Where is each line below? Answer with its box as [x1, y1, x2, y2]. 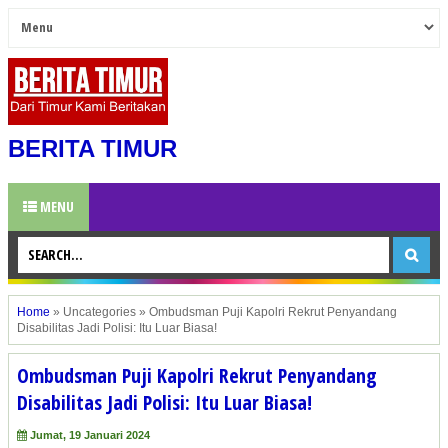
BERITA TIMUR [8, 135, 177, 163]
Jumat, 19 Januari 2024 [30, 429, 150, 442]
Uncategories [63, 305, 136, 320]
